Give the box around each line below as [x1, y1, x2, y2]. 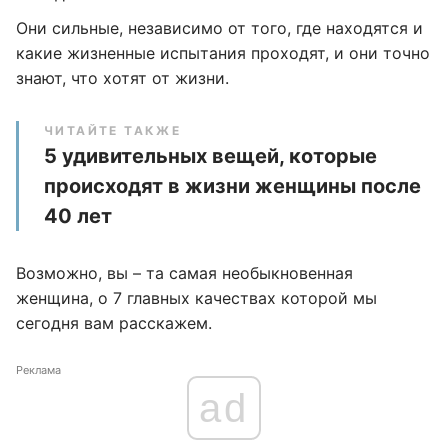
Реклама [16, 363, 61, 377]
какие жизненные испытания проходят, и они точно [16, 43, 430, 63]
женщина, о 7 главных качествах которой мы [16, 288, 377, 308]
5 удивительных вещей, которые [44, 144, 377, 168]
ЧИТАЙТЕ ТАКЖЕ [44, 123, 182, 138]
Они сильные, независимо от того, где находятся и [16, 18, 423, 38]
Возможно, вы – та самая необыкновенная [16, 263, 353, 283]
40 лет [44, 204, 112, 228]
